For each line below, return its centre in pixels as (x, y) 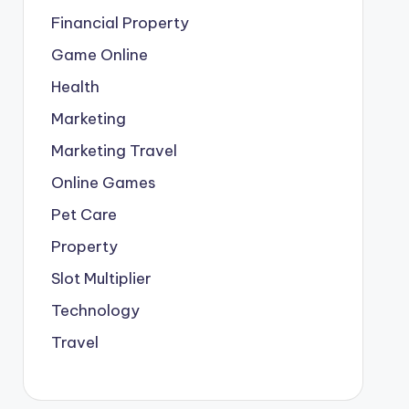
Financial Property (120, 23)
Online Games (103, 183)
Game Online (99, 55)
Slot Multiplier (101, 278)
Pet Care (84, 215)
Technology (95, 310)
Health (75, 87)
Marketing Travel (114, 151)
